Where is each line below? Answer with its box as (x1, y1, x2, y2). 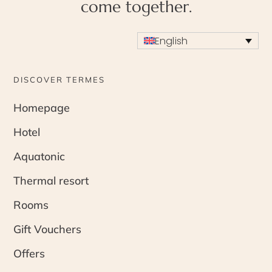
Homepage (13, 101, 70, 115)
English (154, 33, 188, 48)
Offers (13, 246, 46, 261)
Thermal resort (13, 174, 89, 188)
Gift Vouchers (13, 222, 82, 237)
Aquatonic (13, 149, 66, 164)
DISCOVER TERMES (13, 75, 106, 85)
